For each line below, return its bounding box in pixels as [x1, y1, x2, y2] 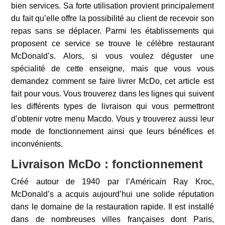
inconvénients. [11, 140, 63, 148]
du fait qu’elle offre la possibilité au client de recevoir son [11, 14, 214, 23]
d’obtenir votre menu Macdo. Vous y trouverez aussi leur [11, 115, 214, 123]
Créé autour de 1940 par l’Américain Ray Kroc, [11, 177, 214, 186]
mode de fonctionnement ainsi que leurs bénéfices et [11, 127, 214, 136]
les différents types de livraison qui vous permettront [11, 102, 214, 110]
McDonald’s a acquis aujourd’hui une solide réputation [11, 190, 214, 198]
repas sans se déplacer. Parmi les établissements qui [11, 27, 214, 35]
